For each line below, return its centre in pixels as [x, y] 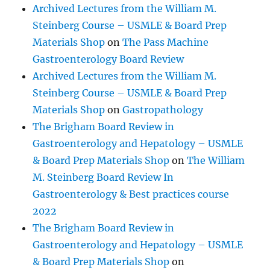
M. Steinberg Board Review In [103, 177]
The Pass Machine [166, 42]
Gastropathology [163, 109]
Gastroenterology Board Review [108, 59]
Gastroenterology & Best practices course [131, 194]
